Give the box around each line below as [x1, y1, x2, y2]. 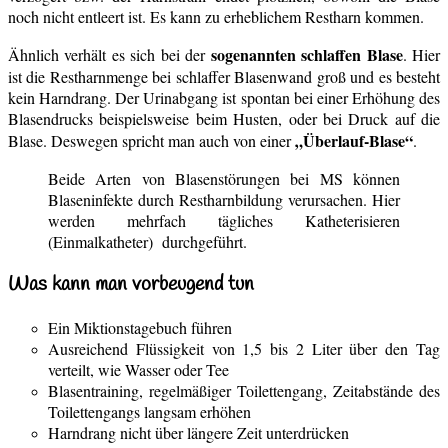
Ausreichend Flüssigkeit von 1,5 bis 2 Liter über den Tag [48, 337, 440, 359]
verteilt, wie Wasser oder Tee [48, 358, 229, 380]
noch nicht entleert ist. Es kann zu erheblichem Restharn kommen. [8, 6, 424, 28]
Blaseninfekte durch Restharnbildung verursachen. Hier [48, 189, 400, 211]
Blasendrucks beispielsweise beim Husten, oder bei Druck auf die [8, 108, 440, 130]
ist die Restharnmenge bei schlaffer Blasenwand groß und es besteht [8, 66, 440, 88]
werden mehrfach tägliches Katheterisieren [48, 210, 400, 232]
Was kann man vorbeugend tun [8, 271, 254, 299]
